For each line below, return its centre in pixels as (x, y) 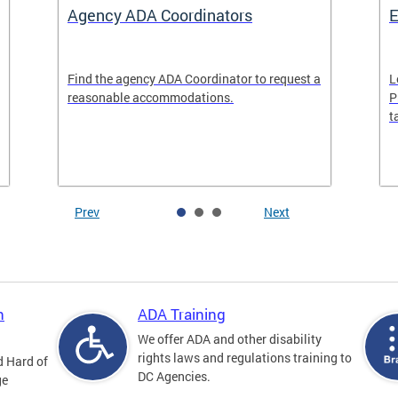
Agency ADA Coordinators (160, 15)
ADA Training (182, 314)
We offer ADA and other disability (230, 339)
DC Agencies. (174, 376)
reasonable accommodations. (151, 97)
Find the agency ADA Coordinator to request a (194, 79)
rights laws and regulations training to (245, 358)
